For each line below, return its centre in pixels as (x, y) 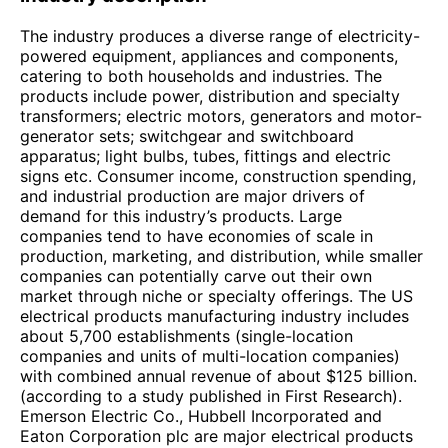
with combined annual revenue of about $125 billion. (218, 375)
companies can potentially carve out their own (196, 275)
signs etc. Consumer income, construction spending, (218, 175)
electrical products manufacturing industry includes (214, 315)
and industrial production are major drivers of (192, 195)
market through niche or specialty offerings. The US (216, 295)
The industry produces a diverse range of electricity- (220, 35)
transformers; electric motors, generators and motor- (221, 115)
